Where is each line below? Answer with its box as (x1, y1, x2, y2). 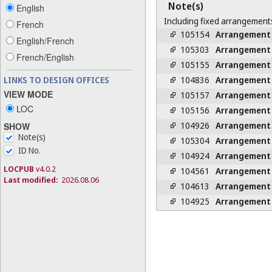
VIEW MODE (4, 87, 53, 100)
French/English (14, 51, 74, 64)
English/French (14, 35, 74, 47)
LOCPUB (4, 163, 34, 174)
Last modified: (4, 174, 58, 185)
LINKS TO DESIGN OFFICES (4, 74, 109, 86)
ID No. (18, 144, 41, 156)
